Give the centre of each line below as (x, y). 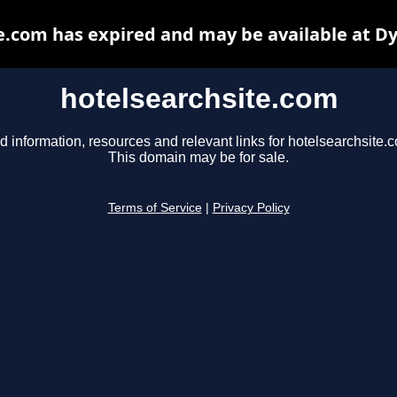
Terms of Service (155, 208)
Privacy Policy (251, 208)
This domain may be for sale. (198, 158)
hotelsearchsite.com (198, 98)
